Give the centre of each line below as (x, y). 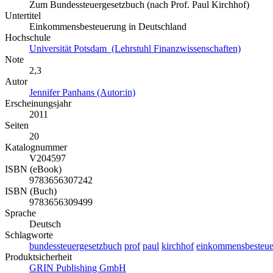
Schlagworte (29, 235)
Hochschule (28, 38)
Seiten (17, 126)
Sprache (20, 213)
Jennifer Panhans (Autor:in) (82, 93)
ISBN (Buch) (31, 191)
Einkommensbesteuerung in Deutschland (108, 27)
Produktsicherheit (38, 257)
